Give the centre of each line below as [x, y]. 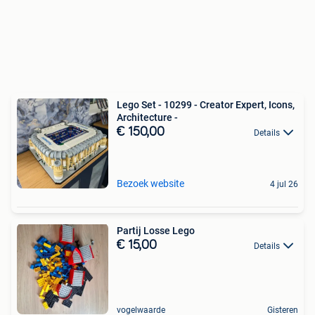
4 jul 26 [284, 184]
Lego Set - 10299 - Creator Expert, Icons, [206, 105]
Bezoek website [150, 184]
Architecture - [147, 117]
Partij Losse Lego [156, 231]
